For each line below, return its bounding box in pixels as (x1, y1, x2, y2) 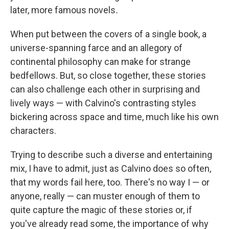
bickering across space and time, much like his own (10, 111, 219, 122)
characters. (10, 125, 56, 136)
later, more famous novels (10, 5, 116, 15)
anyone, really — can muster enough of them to (10, 191, 200, 201)
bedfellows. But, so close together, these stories (10, 70, 206, 81)
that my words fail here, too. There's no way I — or (10, 177, 210, 188)
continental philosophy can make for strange (10, 56, 191, 67)
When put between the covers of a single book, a (10, 29, 207, 39)
